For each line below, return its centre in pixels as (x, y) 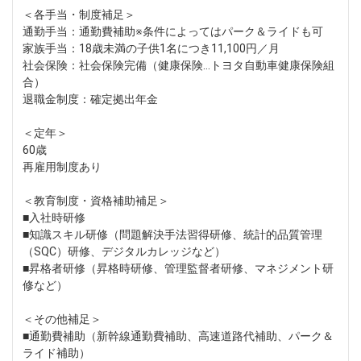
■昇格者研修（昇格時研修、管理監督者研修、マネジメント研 (178, 268)
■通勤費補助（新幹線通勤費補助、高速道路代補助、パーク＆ (178, 336)
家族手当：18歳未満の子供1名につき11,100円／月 (151, 48)
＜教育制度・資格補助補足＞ (96, 201)
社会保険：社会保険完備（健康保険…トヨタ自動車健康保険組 (178, 65)
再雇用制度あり (62, 167)
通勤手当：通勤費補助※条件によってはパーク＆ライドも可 (173, 31)
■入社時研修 (54, 218)
